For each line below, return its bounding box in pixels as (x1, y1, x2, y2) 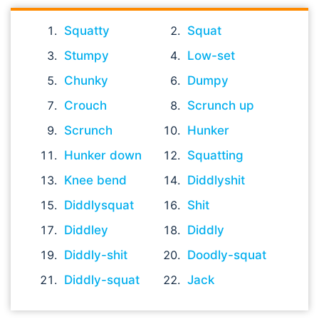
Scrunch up (187, 98, 255, 113)
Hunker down (64, 148, 142, 162)
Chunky (64, 73, 108, 88)
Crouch (64, 98, 107, 113)
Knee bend (64, 173, 127, 187)
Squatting (187, 148, 244, 162)
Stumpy (64, 48, 109, 63)
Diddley (64, 223, 108, 237)
